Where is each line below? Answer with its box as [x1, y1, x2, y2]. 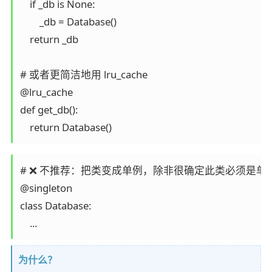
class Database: [19, 198, 91, 212]
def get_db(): [19, 103, 78, 117]
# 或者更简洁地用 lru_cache [19, 67, 148, 82]
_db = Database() [19, 15, 117, 29]
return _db [19, 32, 78, 47]
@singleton [19, 180, 72, 195]
